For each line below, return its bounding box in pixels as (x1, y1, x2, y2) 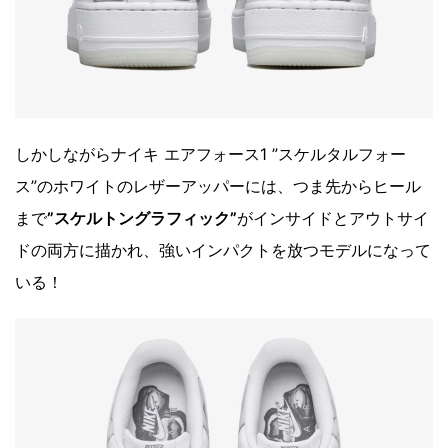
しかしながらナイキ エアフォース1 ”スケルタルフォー (15, 144, 406, 165)
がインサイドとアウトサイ (237, 208, 429, 229)
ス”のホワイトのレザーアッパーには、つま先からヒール (15, 176, 421, 197)
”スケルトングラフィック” (47, 208, 237, 229)
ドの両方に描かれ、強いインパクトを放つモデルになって (15, 240, 431, 261)
